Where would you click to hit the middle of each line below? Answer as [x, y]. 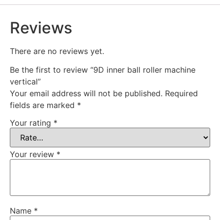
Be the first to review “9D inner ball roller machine [103, 70]
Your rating [32, 123]
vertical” [25, 82]
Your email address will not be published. [86, 94]
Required [181, 94]
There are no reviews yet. [57, 51]
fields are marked [43, 105]
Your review [33, 154]
